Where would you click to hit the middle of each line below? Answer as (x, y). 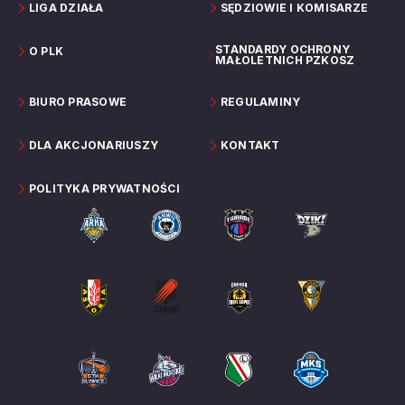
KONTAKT (250, 145)
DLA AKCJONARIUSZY (94, 145)
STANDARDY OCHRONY (283, 49)
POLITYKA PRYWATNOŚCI (104, 188)
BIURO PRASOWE (78, 101)
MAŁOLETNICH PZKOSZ (285, 60)
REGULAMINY (261, 101)
